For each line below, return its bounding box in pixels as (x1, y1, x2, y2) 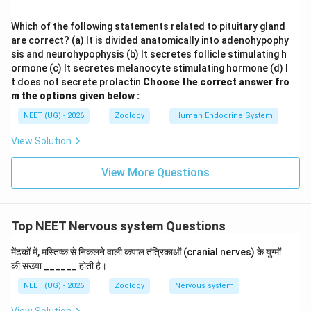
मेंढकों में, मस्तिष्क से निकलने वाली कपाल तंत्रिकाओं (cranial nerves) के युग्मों (11, 246, 281, 258)
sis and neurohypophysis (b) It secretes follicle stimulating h (11, 49, 287, 60)
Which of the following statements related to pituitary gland (11, 21, 285, 32)
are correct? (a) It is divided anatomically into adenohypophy (11, 35, 289, 46)
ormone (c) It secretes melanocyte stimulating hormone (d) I (11, 62, 288, 74)
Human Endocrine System (175, 111, 273, 120)
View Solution (11, 135, 72, 146)
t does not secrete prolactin (11, 76, 143, 87)
